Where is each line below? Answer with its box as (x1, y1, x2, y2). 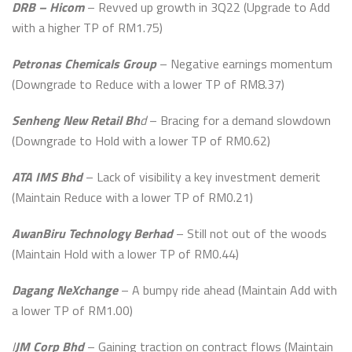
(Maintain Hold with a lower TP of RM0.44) (12, 244, 239, 263)
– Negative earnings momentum (156, 54, 332, 73)
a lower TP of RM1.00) (12, 301, 133, 320)
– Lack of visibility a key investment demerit (82, 167, 321, 186)
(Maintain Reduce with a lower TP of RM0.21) (12, 188, 253, 207)
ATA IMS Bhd (12, 167, 82, 186)
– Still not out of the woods (173, 224, 327, 243)
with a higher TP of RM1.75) (12, 18, 163, 37)
